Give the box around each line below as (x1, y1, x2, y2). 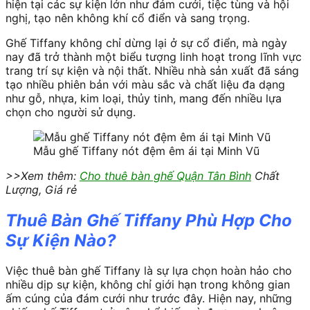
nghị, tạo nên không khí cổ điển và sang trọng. (6, 10, 250, 25)
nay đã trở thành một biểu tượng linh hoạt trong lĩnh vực (6, 49, 302, 64)
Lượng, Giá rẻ (6, 182, 77, 197)
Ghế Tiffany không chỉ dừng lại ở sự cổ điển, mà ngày (6, 35, 287, 50)
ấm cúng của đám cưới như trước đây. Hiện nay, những (6, 291, 292, 306)
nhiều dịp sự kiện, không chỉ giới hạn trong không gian (6, 277, 290, 292)
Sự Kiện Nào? (6, 230, 116, 250)
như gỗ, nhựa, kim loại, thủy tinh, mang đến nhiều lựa (6, 91, 282, 105)
